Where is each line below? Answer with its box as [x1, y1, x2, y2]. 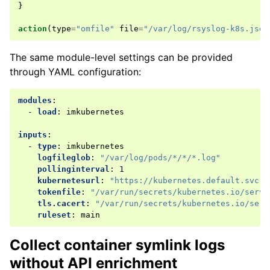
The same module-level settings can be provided [10, 51, 233, 63]
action [18, 24, 47, 33]
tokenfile [37, 187, 81, 196]
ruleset [37, 210, 71, 219]
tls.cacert [37, 198, 86, 208]
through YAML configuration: [10, 65, 141, 78]
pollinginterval [37, 164, 110, 174]
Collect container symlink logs [10, 236, 225, 254]
